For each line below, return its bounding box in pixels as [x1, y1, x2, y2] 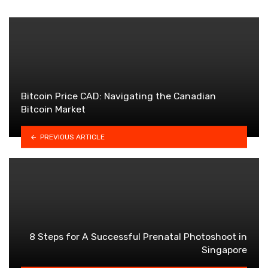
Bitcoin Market [21, 103, 86, 115]
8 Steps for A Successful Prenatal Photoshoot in [29, 230, 247, 242]
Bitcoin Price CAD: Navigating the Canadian [21, 90, 216, 102]
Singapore [202, 243, 247, 255]
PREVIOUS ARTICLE [39, 132, 105, 141]
